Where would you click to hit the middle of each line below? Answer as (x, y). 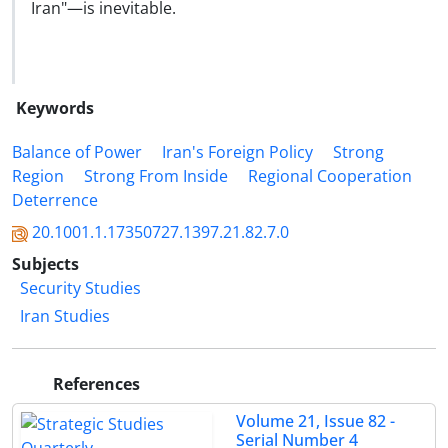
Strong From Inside (156, 176)
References (94, 384)
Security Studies (80, 288)
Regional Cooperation (330, 176)
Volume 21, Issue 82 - (315, 421)
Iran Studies (65, 316)
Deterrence (55, 200)
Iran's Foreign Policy (237, 152)
